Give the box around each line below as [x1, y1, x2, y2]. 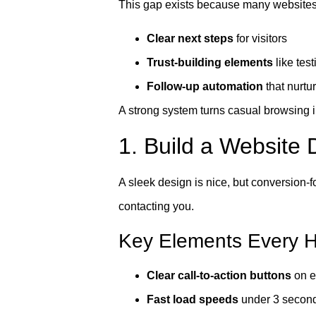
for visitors [233, 32, 287, 44]
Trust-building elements [147, 56, 273, 68]
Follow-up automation [147, 80, 263, 92]
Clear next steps [147, 32, 233, 44]
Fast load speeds [147, 293, 238, 305]
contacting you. [119, 200, 194, 213]
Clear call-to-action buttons [147, 269, 291, 281]
